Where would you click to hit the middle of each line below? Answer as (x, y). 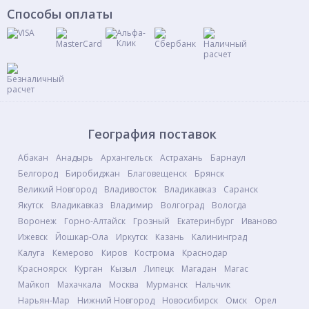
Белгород (38, 173)
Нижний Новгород (116, 300)
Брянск (209, 173)
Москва (124, 285)
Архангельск (127, 158)
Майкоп (34, 285)
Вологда (229, 205)
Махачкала (79, 285)
